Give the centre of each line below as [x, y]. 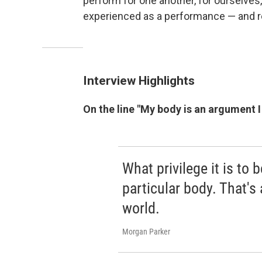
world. [141, 208]
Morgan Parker [146, 232]
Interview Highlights [139, 80]
